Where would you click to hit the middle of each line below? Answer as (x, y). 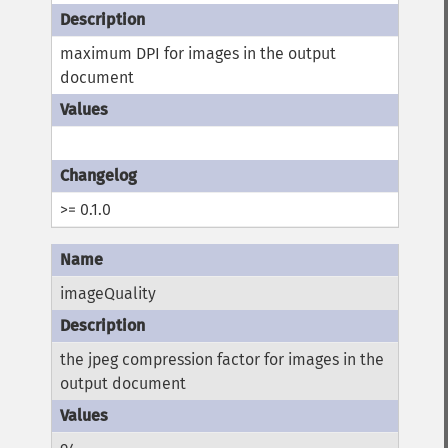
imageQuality (108, 294)
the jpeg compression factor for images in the (222, 360)
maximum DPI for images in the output (198, 54)
